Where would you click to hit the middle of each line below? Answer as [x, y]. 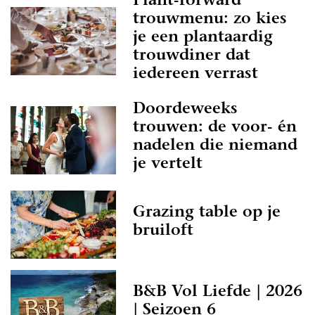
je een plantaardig [203, 38]
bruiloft [163, 231]
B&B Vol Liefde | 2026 [218, 292]
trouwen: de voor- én [215, 128]
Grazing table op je [207, 213]
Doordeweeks [185, 110]
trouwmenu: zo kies [210, 20]
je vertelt [168, 165]
